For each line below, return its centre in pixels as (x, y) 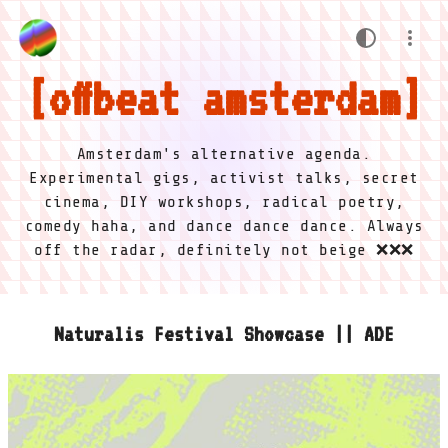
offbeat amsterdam (224, 98)
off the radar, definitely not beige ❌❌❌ (224, 250)
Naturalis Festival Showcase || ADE (224, 334)
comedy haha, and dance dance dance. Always (224, 226)
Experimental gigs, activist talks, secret (224, 178)
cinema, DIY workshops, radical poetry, (224, 202)
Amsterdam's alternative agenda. (224, 154)
